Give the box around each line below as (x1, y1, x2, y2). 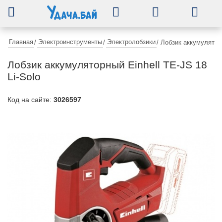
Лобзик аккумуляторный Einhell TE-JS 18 (7, 59, 207, 70)
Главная (9, 38, 33, 46)
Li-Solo (7, 71, 41, 82)
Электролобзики (107, 38, 156, 46)
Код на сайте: (7, 96, 54, 104)
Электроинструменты (38, 38, 102, 46)
